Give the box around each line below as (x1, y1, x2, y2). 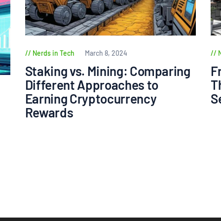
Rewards (25, 104, 74, 120)
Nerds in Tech (32, 49, 74, 58)
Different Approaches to (25, 76, 158, 92)
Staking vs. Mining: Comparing (25, 63, 190, 78)
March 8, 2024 (84, 49, 127, 58)
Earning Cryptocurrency (25, 90, 157, 106)
